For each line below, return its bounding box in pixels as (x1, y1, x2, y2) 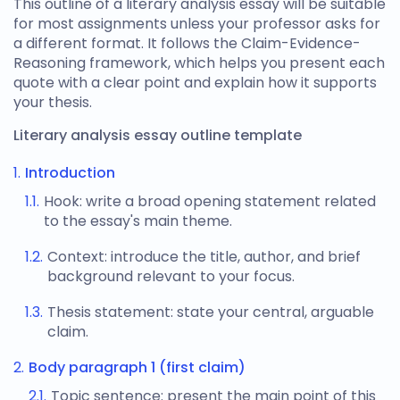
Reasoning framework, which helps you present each (13, 53, 385, 73)
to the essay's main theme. (44, 211, 232, 231)
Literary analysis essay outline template (13, 125, 302, 146)
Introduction (25, 162, 115, 183)
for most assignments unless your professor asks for (13, 13, 380, 34)
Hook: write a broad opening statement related (44, 191, 376, 212)
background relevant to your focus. (47, 266, 295, 287)
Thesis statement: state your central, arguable (47, 302, 374, 322)
